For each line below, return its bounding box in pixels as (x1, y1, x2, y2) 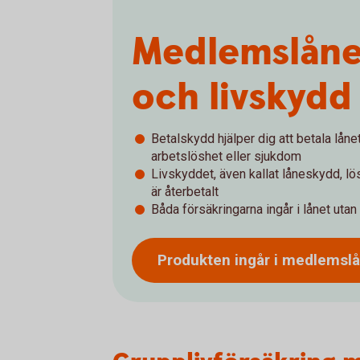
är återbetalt (151, 184, 219, 199)
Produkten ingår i (157, 250, 282, 269)
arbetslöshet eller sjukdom (151, 149, 301, 164)
